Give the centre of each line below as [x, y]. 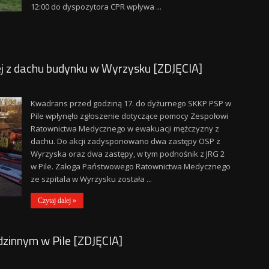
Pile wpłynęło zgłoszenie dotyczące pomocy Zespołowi [129, 116]
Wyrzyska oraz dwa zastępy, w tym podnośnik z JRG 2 [127, 154]
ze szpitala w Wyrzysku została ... [91, 179]
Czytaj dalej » [57, 201]
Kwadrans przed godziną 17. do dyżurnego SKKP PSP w [131, 103]
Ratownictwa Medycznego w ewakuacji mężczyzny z [125, 128]
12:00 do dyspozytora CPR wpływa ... [96, 7]
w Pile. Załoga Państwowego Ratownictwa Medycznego [130, 166]
